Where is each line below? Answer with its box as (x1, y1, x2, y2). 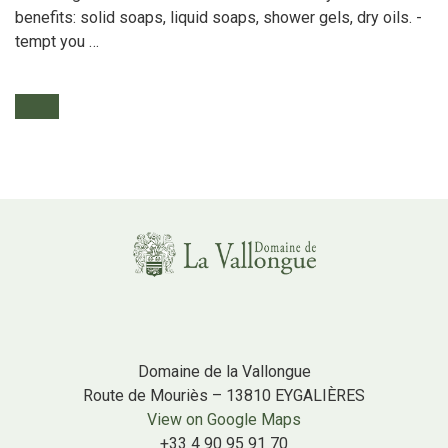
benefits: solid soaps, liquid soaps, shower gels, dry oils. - (15, 8, 422, 28)
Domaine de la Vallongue (137, 361, 311, 381)
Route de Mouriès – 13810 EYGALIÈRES (83, 385, 365, 405)
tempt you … (15, 32, 99, 52)
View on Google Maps (147, 409, 301, 429)
